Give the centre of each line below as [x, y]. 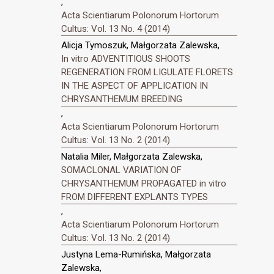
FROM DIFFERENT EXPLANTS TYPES [135, 197]
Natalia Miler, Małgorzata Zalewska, [132, 156]
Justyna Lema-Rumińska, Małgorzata [136, 254]
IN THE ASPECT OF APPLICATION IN [135, 86]
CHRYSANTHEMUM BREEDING [122, 99]
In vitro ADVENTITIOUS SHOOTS [126, 59]
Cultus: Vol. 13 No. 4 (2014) [116, 29]
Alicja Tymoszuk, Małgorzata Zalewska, [140, 46]
